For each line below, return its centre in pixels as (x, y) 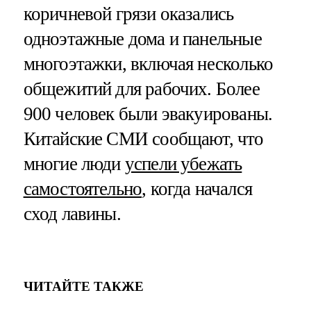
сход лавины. (72, 214)
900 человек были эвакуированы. (148, 114)
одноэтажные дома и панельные (142, 39)
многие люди (74, 164)
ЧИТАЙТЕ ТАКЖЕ (83, 286)
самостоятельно (83, 189)
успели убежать (183, 164)
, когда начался (197, 189)
